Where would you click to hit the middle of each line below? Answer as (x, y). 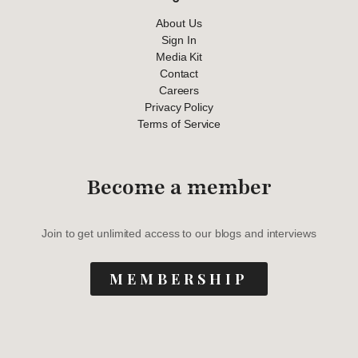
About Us (179, 24)
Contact (179, 74)
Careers (179, 91)
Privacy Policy (179, 107)
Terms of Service (179, 124)
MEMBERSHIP (179, 279)
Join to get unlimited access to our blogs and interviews (179, 234)
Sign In (179, 40)
